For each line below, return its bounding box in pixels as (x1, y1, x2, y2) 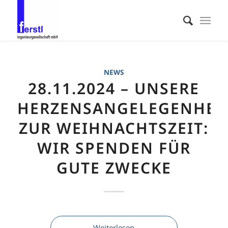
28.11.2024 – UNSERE (28, 78, 200, 99)
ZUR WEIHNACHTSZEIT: (19, 118, 209, 138)
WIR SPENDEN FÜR (37, 137, 191, 158)
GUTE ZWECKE (56, 157, 172, 178)
